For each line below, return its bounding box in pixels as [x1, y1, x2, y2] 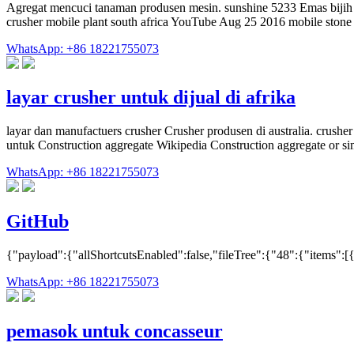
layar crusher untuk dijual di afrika [6, 87, 296, 108]
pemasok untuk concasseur [6, 321, 223, 342]
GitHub [6, 211, 69, 232]
